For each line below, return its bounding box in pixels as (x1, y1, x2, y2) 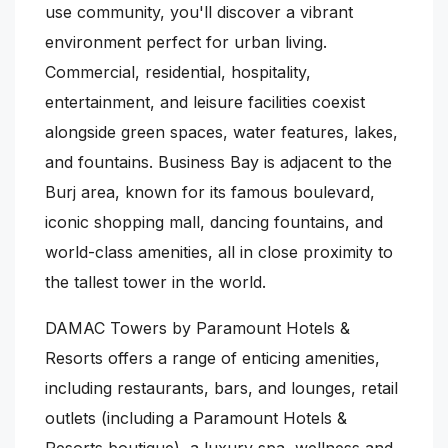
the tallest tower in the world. (45, 271, 266, 292)
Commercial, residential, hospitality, (45, 61, 311, 82)
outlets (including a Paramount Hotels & (45, 407, 347, 428)
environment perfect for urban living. (45, 31, 327, 52)
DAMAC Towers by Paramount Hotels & (45, 317, 350, 338)
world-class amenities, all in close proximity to (45, 241, 393, 262)
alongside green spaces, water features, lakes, (45, 121, 398, 142)
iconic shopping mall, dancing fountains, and (45, 211, 383, 232)
